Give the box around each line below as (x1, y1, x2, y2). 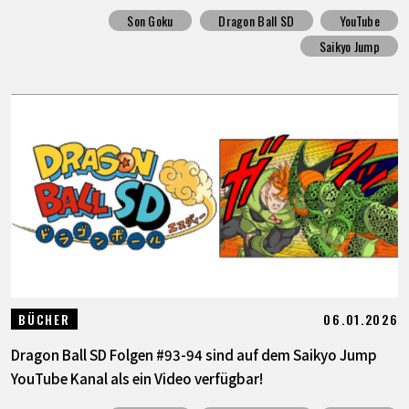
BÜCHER (18, 309, 70, 329)
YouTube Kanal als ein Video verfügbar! (10, 367, 263, 388)
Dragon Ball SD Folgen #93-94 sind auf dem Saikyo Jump (10, 343, 377, 364)
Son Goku (127, 10, 173, 30)
